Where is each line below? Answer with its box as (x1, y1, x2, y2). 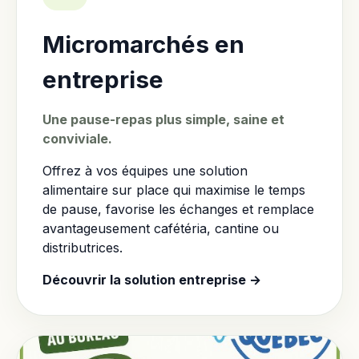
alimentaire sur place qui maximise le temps (42, 182, 305, 198)
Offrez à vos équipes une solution (42, 163, 248, 179)
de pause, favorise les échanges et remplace (42, 201, 314, 217)
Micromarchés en (42, 30, 244, 58)
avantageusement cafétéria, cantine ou (42, 220, 279, 236)
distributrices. (42, 240, 123, 256)
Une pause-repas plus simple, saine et (42, 111, 284, 127)
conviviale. (42, 131, 112, 147)
